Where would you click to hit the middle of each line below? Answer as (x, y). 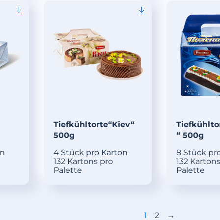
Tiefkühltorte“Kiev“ (94, 125)
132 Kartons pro (83, 162)
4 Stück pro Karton (90, 153)
